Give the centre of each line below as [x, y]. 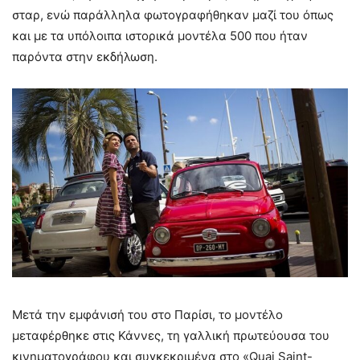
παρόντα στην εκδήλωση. [85, 56]
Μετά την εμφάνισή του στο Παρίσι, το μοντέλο [147, 315]
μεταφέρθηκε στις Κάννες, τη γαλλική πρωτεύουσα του [171, 336]
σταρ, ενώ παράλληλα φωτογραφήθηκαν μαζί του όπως [173, 14]
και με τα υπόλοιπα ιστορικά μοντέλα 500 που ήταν [160, 35]
